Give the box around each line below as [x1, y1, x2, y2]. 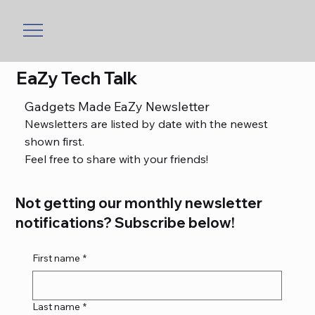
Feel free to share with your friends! [24, 152, 208, 167]
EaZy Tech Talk [15, 67, 138, 89]
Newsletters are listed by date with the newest [24, 117, 268, 131]
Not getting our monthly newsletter [15, 194, 263, 212]
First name [32, 252, 81, 265]
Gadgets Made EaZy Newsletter [24, 98, 210, 115]
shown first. [24, 134, 84, 149]
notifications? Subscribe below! [15, 214, 236, 232]
